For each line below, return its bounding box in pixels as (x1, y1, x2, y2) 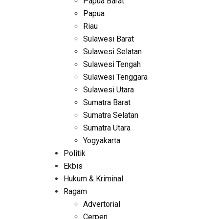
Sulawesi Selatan (83, 47, 142, 56)
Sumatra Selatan (83, 110, 138, 120)
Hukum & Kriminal (63, 174, 123, 183)
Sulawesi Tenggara (83, 72, 148, 82)
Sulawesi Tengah (83, 60, 141, 69)
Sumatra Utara (83, 123, 131, 132)
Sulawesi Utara (83, 85, 134, 94)
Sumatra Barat (83, 98, 131, 107)
